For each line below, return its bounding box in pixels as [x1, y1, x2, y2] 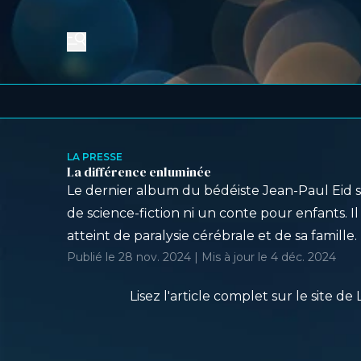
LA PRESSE [67, 151, 122, 163]
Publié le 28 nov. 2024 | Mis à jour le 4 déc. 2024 [67, 250, 336, 264]
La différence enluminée [67, 163, 211, 180]
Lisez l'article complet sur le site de [130, 288, 356, 304]
